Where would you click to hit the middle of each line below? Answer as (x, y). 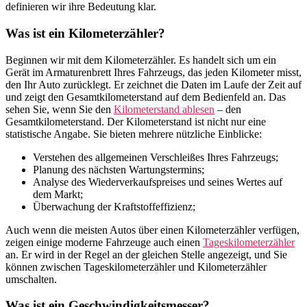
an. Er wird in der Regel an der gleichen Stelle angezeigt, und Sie (146, 254)
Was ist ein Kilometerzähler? (85, 33)
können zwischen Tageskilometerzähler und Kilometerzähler (136, 267)
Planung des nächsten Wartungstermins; (119, 169)
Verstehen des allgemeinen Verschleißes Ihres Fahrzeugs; (156, 157)
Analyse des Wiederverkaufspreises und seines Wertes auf (158, 182)
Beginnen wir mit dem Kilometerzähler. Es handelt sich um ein (141, 60)
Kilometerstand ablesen (164, 109)
